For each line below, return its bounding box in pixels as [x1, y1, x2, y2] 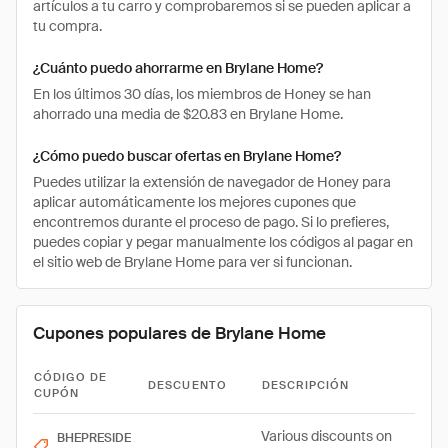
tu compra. [33, 17, 102, 35]
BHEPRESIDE [57, 430, 131, 446]
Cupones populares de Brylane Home [33, 322, 326, 344]
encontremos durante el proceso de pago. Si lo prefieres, [33, 213, 389, 231]
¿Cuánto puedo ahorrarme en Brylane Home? [33, 59, 323, 77]
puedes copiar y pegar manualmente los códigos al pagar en [33, 233, 413, 251]
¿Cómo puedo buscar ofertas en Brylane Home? [33, 147, 341, 165]
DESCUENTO [148, 378, 227, 392]
